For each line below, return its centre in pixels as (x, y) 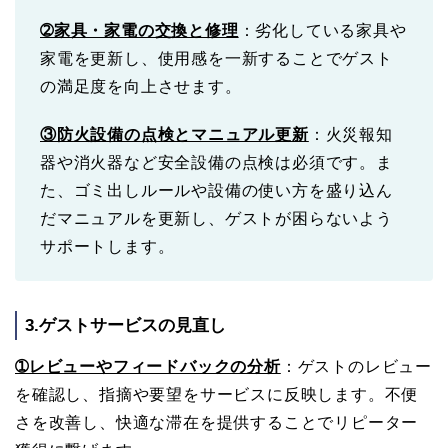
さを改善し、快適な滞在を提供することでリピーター (217, 423)
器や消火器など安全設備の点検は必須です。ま (216, 163)
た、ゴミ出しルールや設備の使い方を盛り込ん (216, 191)
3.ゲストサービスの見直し (125, 326)
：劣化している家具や (322, 31)
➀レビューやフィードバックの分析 (148, 367)
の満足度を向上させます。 (141, 87)
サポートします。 (107, 247)
